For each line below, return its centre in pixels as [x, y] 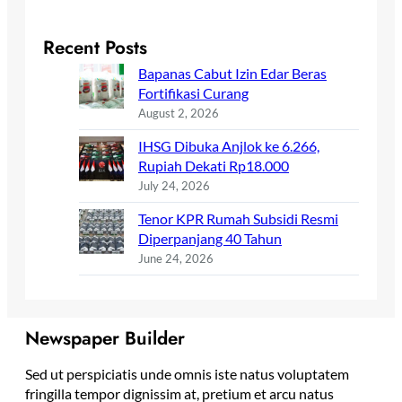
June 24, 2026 [176, 259]
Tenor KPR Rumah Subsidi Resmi [238, 219]
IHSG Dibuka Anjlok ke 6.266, [229, 146]
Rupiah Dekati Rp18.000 [214, 166]
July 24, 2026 [174, 186]
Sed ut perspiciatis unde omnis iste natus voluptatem [187, 374]
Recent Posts [95, 48]
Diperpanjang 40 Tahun [210, 239]
